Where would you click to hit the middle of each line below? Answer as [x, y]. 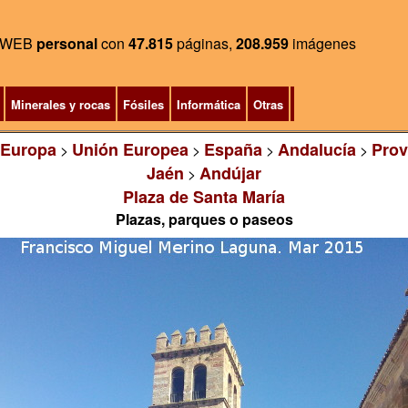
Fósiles [143, 104]
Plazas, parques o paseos [204, 219]
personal [67, 43]
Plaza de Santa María [204, 197]
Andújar [230, 173]
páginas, [204, 43]
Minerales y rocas [60, 104]
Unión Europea [130, 149]
